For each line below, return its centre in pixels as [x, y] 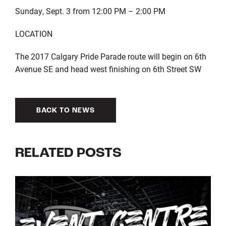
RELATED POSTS [68, 153]
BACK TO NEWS [65, 110]
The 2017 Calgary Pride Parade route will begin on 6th [110, 56]
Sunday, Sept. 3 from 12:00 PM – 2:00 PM [90, 11]
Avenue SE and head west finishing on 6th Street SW [108, 69]
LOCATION [34, 33]
